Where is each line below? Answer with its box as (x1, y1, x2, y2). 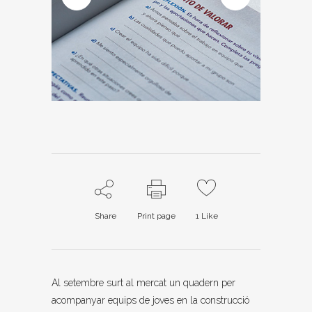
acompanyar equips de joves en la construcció (52, 294, 249, 306)
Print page (136, 210, 175, 221)
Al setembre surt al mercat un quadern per (52, 276, 235, 288)
